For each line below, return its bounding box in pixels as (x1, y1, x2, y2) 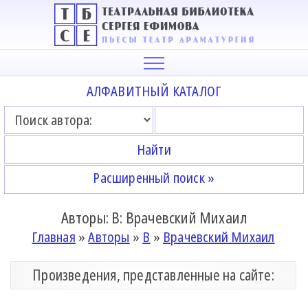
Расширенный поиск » (93, 168, 215, 188)
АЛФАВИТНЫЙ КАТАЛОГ (86, 82, 222, 100)
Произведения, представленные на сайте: (32, 265, 274, 285)
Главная (32, 228, 76, 246)
